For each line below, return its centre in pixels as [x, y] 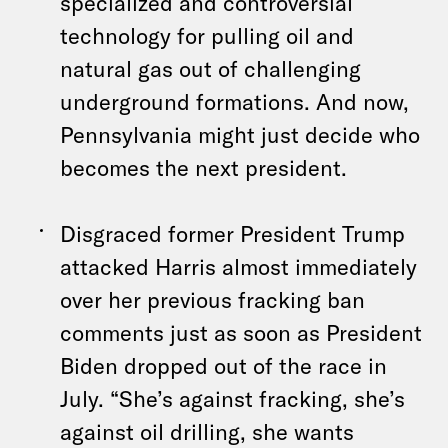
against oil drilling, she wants [207, 431]
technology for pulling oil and [207, 35]
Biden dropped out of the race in [223, 365]
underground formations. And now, [234, 101]
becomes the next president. [203, 167]
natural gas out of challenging [210, 68]
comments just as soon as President [241, 332]
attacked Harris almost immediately [238, 266]
